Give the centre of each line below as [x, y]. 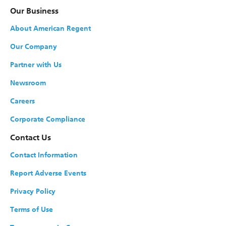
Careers [22, 101]
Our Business [34, 10]
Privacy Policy [33, 191]
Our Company [34, 46]
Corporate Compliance [48, 119]
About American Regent [50, 28]
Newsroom [28, 82]
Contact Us [31, 137]
